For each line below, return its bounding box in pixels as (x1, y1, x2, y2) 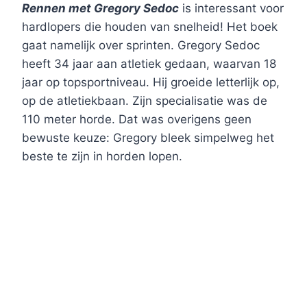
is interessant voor (179, 1, 284, 16)
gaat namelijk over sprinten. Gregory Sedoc (22, 38, 260, 53)
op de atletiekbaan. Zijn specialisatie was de (22, 94, 267, 108)
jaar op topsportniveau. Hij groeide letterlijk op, (22, 75, 280, 90)
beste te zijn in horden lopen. (22, 149, 182, 164)
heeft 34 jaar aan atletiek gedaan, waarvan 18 (22, 57, 276, 71)
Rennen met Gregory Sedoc (22, 1, 179, 16)
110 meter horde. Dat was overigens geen (22, 112, 251, 127)
